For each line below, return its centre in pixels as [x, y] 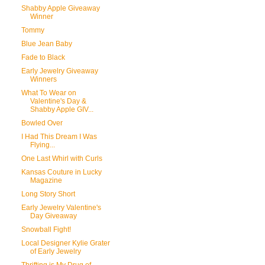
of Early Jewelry [55, 251]
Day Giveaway [53, 216]
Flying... [42, 145]
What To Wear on [49, 93]
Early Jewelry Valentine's [61, 208]
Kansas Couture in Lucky [61, 172]
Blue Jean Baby [46, 44]
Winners [43, 79]
